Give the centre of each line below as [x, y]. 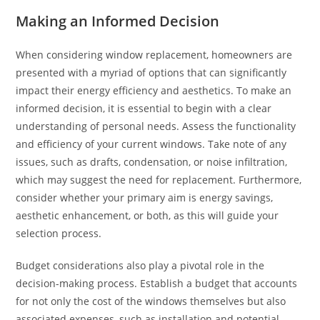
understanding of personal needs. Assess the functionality [156, 126]
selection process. [59, 233]
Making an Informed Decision [118, 21]
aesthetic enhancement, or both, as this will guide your [147, 215]
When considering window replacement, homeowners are [154, 54]
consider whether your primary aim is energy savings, [145, 197]
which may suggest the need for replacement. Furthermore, [159, 179]
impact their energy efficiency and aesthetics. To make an [154, 90]
